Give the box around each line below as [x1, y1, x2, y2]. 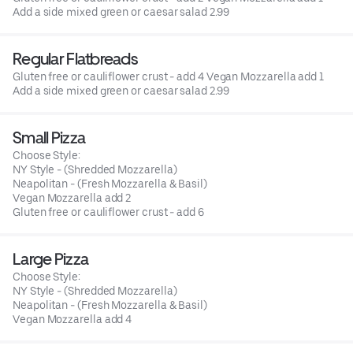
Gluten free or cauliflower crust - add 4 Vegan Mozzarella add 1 [13, 69, 324, 83]
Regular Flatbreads [13, 48, 138, 69]
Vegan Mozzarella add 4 [13, 312, 132, 325]
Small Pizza [13, 127, 86, 147]
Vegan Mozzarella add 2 [13, 191, 132, 204]
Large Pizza [13, 248, 89, 269]
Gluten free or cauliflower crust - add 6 [13, 205, 204, 218]
